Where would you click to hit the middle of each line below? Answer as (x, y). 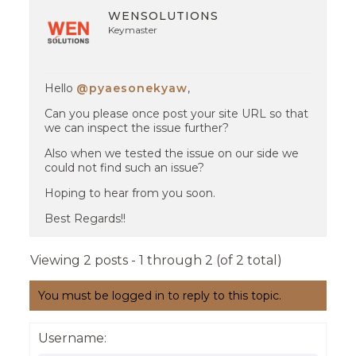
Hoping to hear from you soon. (130, 193)
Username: (73, 338)
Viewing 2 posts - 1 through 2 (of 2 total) (157, 260)
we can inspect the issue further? (137, 128)
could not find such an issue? (125, 168)
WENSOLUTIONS (164, 16)
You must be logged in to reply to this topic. (159, 296)
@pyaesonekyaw (132, 88)
